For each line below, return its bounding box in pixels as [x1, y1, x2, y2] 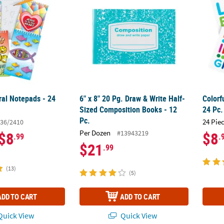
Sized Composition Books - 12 [79, 104, 177, 115]
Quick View [118, 210, 157, 221]
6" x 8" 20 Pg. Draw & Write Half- [79, 93, 185, 104]
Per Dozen [79, 127, 111, 137]
